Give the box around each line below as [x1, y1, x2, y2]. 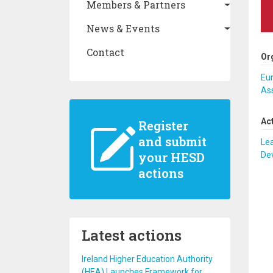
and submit [138, 133, 207, 149]
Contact [87, 46, 124, 58]
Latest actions [82, 225, 182, 245]
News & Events [87, 22, 160, 35]
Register [138, 118, 188, 133]
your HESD [138, 149, 205, 165]
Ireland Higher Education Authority [82, 254, 213, 264]
